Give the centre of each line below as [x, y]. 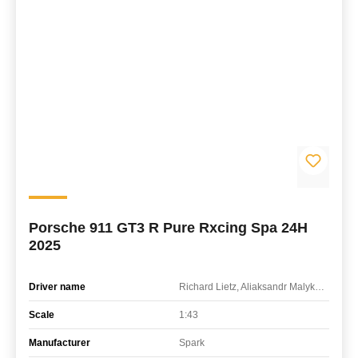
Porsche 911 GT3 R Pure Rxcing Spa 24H [168, 227]
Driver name [57, 286]
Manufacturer [60, 342]
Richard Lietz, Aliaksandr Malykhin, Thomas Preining [320, 286]
